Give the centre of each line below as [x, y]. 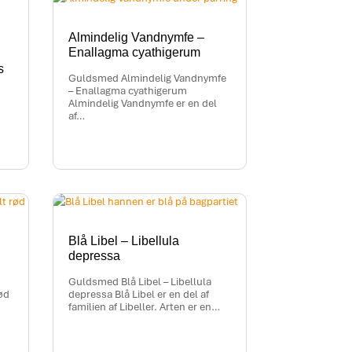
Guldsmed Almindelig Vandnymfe [148, 79]
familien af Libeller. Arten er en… [145, 307]
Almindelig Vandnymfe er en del [143, 104]
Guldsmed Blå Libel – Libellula [140, 282]
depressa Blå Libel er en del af [139, 295]
